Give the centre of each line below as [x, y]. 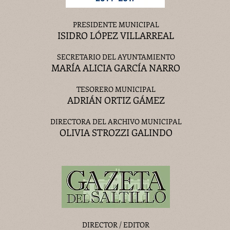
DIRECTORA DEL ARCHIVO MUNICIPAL [116, 121]
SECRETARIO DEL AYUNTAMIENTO [116, 57]
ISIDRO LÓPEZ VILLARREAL [116, 35]
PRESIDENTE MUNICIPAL [116, 24]
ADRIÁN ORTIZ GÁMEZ [116, 100]
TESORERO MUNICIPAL [116, 89]
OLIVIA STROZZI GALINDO [116, 132]
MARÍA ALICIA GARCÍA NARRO [116, 68]
